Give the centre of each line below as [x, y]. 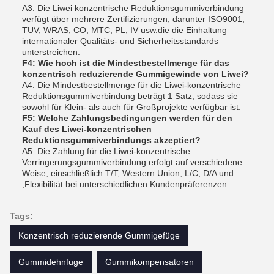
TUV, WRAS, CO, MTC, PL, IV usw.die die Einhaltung [124, 30]
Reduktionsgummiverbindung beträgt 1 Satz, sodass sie [130, 96]
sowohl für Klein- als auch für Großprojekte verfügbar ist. [131, 107]
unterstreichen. [51, 52]
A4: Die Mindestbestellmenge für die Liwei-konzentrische [131, 85]
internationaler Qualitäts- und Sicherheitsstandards [120, 41]
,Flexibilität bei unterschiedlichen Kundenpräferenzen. [126, 184]
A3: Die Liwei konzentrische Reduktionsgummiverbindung [133, 8]
